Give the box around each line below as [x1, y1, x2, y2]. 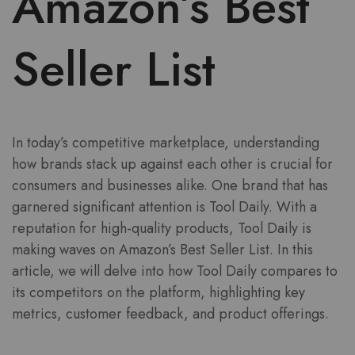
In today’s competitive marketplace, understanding [12, 132, 319, 154]
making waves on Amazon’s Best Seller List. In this [12, 239, 313, 261]
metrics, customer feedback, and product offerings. [12, 303, 329, 325]
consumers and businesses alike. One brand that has [12, 175, 328, 197]
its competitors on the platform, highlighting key [12, 282, 305, 303]
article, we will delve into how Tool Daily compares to [12, 261, 338, 282]
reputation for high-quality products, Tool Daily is [12, 218, 311, 239]
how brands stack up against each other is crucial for [12, 154, 333, 175]
